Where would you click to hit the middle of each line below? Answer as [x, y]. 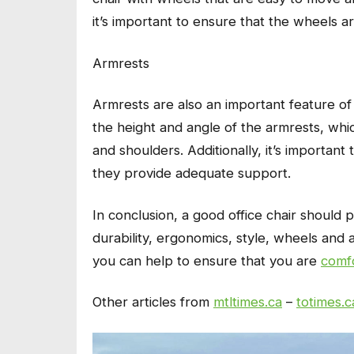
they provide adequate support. [192, 173]
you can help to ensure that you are [207, 260]
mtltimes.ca [248, 302]
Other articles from [153, 302]
